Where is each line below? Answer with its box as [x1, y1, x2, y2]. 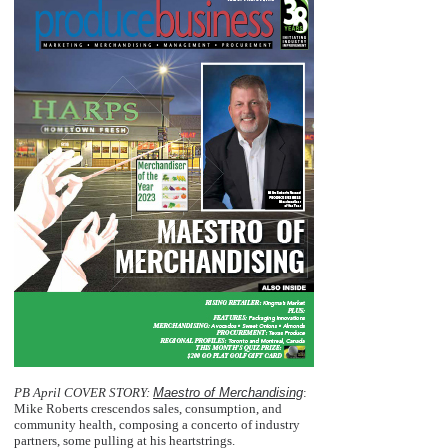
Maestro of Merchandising [153, 384, 303, 400]
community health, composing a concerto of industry [14, 416, 300, 432]
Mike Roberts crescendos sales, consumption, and [14, 400, 282, 416]
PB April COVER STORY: [14, 384, 153, 400]
